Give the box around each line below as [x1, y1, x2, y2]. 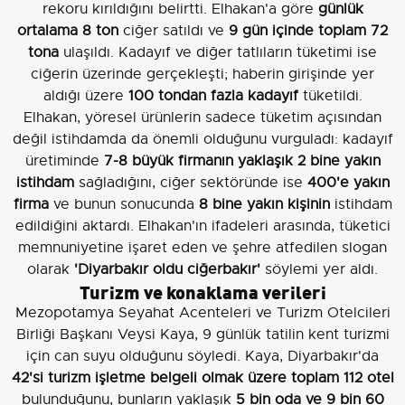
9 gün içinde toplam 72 [229, 22, 388, 41]
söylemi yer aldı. [260, 260, 378, 279]
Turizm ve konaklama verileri [79, 278, 326, 305]
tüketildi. [297, 87, 363, 106]
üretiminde [24, 152, 104, 171]
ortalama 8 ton [17, 22, 118, 41]
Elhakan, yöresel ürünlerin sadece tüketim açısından [24, 108, 381, 127]
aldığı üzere [42, 87, 128, 106]
